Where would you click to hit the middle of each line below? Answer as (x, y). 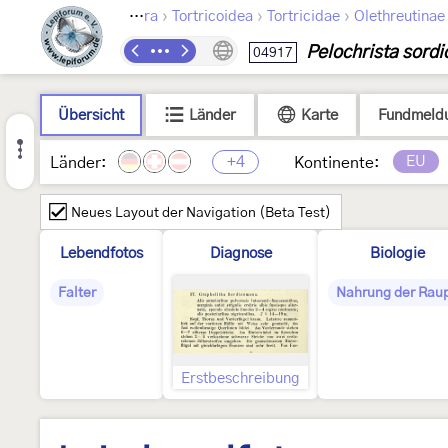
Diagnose (240, 253)
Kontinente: (337, 163)
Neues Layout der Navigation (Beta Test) (201, 213)
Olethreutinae (399, 16)
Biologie (397, 253)
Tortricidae (303, 16)
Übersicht (91, 115)
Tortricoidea (212, 16)
